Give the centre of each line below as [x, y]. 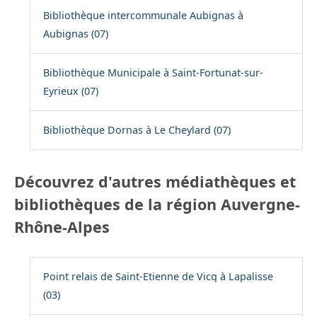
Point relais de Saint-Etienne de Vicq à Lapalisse [158, 277]
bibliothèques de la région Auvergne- [157, 204]
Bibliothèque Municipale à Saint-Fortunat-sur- [153, 73]
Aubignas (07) [75, 34]
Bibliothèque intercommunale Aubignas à [143, 16]
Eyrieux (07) [70, 91]
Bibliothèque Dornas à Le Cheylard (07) [137, 130]
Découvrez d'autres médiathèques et [155, 182]
